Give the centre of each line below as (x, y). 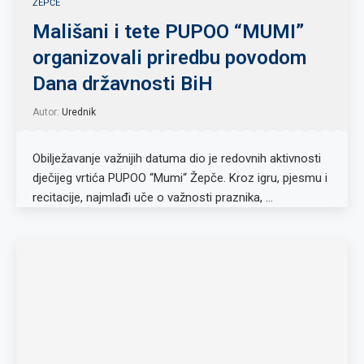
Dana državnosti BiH (123, 84)
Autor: (47, 112)
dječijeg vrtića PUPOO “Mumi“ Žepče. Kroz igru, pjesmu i (180, 178)
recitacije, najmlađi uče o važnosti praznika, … (153, 197)
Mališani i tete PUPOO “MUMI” (168, 32)
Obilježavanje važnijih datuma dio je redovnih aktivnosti (177, 158)
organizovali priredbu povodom (169, 58)
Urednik (79, 112)
